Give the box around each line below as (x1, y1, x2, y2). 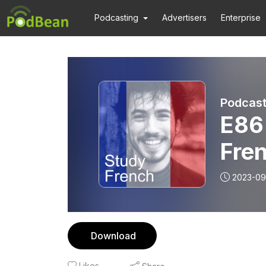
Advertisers (162, 12, 207, 23)
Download (91, 230, 136, 242)
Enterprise (221, 12, 261, 23)
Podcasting (94, 12, 138, 23)
